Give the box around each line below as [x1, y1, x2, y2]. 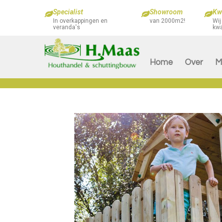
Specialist [53, 8, 83, 16]
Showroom [150, 8, 183, 16]
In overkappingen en [53, 17, 108, 24]
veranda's [53, 24, 80, 31]
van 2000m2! [150, 17, 186, 24]
